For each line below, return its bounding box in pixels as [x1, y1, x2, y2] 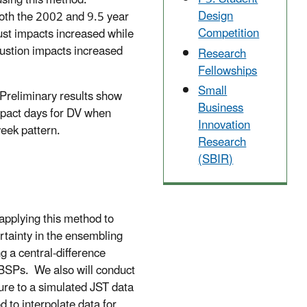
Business [198, 95, 244, 121]
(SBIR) [198, 147, 234, 172]
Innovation [198, 112, 251, 138]
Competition [198, 21, 260, 47]
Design [198, 4, 234, 29]
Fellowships [198, 58, 258, 84]
